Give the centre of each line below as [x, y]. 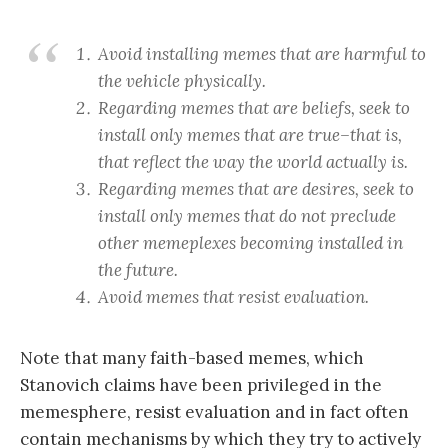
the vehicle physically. [182, 81]
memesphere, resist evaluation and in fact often [214, 412]
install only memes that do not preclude [247, 216]
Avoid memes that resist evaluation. [233, 297]
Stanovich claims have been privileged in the [201, 385]
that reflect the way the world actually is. [253, 162]
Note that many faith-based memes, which [192, 358]
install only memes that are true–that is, [250, 135]
